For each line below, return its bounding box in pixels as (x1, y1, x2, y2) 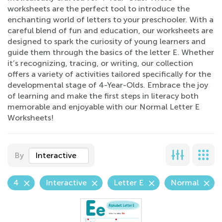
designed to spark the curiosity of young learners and (7, 37, 206, 46)
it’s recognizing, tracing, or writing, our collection (7, 58, 193, 68)
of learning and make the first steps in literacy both (7, 91, 199, 101)
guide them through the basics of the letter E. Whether (7, 48, 214, 57)
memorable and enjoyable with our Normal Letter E (7, 102, 200, 111)
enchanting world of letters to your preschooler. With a (7, 15, 214, 24)
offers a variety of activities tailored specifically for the (7, 69, 211, 79)
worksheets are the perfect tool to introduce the (7, 4, 190, 13)
